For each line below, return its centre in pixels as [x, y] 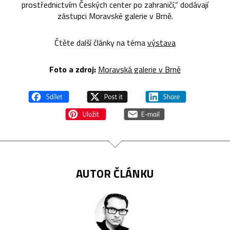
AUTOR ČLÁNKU [115, 173]
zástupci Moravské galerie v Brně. [115, 16]
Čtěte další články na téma [101, 42]
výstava [161, 42]
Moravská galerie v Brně [139, 69]
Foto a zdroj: [73, 69]
